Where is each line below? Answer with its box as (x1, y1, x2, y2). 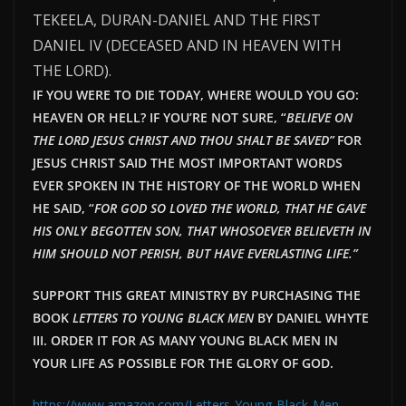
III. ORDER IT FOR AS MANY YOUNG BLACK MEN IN (33, 332, 338, 350)
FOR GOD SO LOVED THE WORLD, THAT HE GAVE (94, 199, 366, 217)
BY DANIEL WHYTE (254, 309, 369, 327)
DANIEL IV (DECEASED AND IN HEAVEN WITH (33, 35, 342, 56)
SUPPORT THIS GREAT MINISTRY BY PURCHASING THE (33, 286, 361, 304)
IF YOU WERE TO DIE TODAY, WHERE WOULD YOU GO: (33, 86, 359, 104)
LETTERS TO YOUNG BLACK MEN (72, 309, 254, 327)
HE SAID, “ (33, 199, 94, 217)
